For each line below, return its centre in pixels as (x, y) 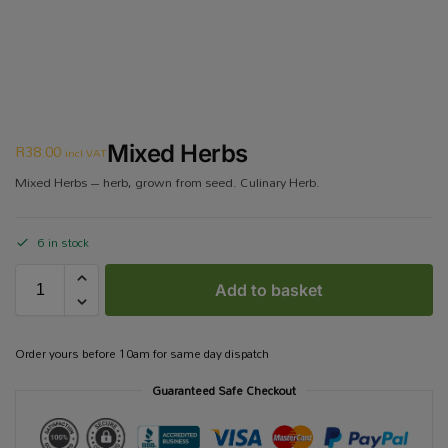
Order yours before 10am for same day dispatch (142, 353)
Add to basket (269, 289)
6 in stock (63, 242)
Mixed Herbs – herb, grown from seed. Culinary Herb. (167, 182)
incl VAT (86, 153)
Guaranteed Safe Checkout (224, 390)
